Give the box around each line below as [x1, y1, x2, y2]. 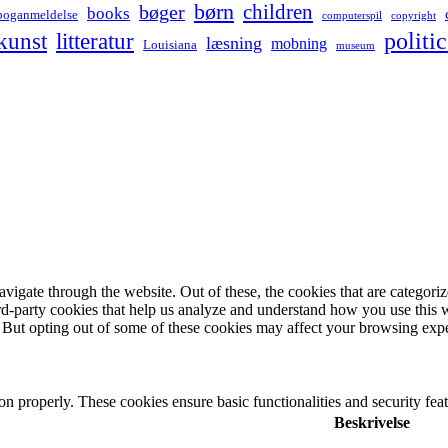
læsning [206, 32, 262, 53]
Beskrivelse [334, 414, 410, 432]
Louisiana [143, 37, 197, 52]
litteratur [56, 28, 134, 54]
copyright [391, 9, 436, 21]
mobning [271, 34, 327, 52]
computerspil [322, 9, 382, 21]
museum [336, 38, 375, 51]
